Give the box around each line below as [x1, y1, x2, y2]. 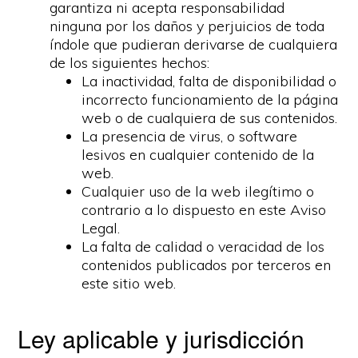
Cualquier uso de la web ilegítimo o [82, 182, 315, 201]
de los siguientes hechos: [50, 54, 210, 72]
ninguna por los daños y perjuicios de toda [50, 17, 325, 35]
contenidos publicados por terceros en [82, 256, 332, 274]
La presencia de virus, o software [82, 127, 298, 145]
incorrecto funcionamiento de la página [82, 90, 339, 109]
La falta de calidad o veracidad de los [82, 237, 325, 256]
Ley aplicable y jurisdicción [18, 321, 305, 356]
